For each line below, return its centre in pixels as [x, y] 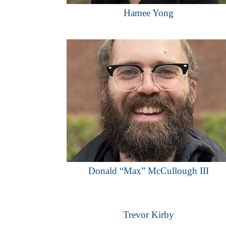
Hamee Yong [148, 13]
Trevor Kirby [148, 214]
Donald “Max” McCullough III [148, 171]
